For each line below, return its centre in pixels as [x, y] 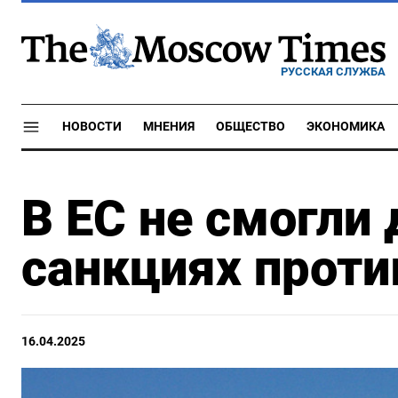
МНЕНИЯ [169, 127]
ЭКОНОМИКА [346, 127]
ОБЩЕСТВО [251, 127]
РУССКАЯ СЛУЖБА [333, 71]
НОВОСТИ [92, 127]
